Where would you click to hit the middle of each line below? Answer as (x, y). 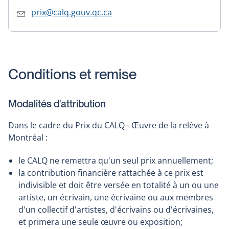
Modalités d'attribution (57, 104)
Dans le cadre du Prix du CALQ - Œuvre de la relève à (109, 125)
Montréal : (28, 138)
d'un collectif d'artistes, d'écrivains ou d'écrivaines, (116, 210)
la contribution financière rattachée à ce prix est (111, 173)
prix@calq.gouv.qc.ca (72, 13)
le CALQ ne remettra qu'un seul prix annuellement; (116, 161)
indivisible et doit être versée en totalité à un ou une (119, 185)
